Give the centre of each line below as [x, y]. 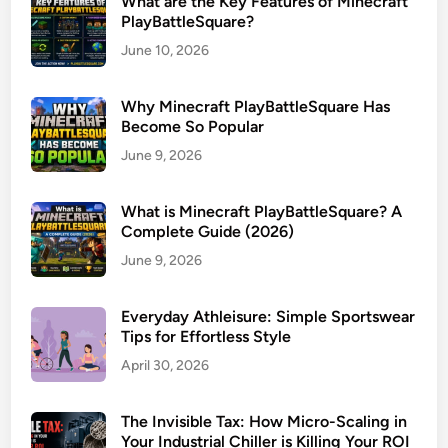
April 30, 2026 [165, 365]
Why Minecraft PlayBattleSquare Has [256, 106]
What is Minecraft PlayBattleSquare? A [262, 211]
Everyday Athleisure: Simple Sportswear [268, 316]
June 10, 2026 [165, 50]
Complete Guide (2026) [208, 231]
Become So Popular [193, 126]
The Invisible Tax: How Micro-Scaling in [264, 421]
